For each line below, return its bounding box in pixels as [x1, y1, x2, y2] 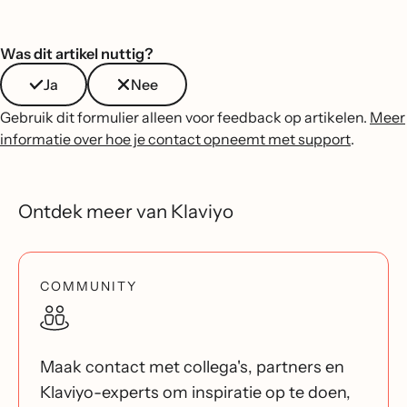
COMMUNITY [40, 278, 137, 295]
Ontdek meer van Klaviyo [18, 200, 233, 223]
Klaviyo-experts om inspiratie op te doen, [40, 382, 351, 403]
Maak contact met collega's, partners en [40, 357, 344, 378]
